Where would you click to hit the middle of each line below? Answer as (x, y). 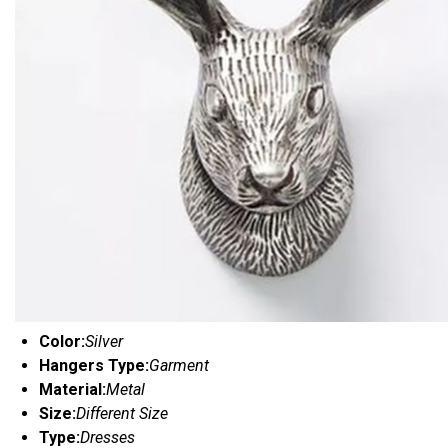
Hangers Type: (94, 366)
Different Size (122, 414)
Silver (104, 342)
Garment (179, 366)
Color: (62, 342)
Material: (72, 390)
